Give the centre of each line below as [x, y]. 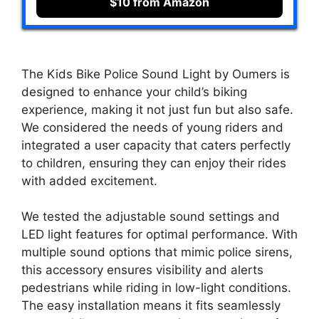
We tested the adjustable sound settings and [151, 216]
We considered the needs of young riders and [152, 127]
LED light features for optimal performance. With [159, 234]
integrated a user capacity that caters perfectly [156, 145]
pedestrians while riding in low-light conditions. [156, 288]
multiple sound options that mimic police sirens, [157, 252]
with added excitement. [89, 181]
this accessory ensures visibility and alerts [142, 270]
